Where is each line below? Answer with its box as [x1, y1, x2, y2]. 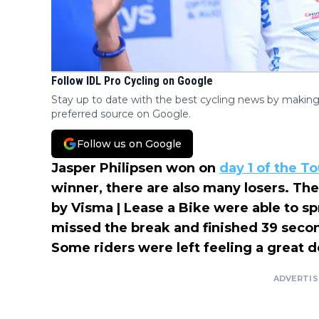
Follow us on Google [77, 137, 182, 151]
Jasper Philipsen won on [51, 160, 219, 177]
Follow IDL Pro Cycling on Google [51, 74, 213, 88]
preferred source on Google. [51, 108, 191, 121]
